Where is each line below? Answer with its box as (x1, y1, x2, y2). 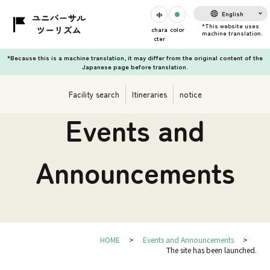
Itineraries (131, 89, 167, 100)
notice (179, 89, 202, 100)
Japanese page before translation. (82, 62, 188, 71)
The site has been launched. (166, 245, 257, 255)
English (222, 9, 244, 18)
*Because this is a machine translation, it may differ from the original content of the (7, 53, 263, 62)
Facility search (68, 89, 119, 100)
